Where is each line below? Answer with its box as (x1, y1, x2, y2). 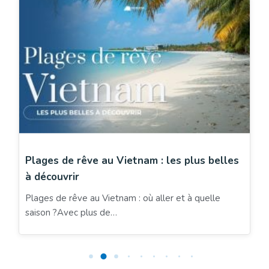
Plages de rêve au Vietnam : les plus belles (25, 153, 239, 168)
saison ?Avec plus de (25, 206, 110, 219)
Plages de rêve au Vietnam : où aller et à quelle (25, 192, 220, 204)
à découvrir (25, 169, 79, 184)
